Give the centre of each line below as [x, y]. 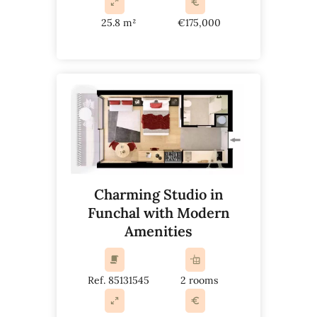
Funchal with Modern [158, 212]
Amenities [158, 231]
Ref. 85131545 [118, 280]
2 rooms [199, 280]
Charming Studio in [158, 194]
